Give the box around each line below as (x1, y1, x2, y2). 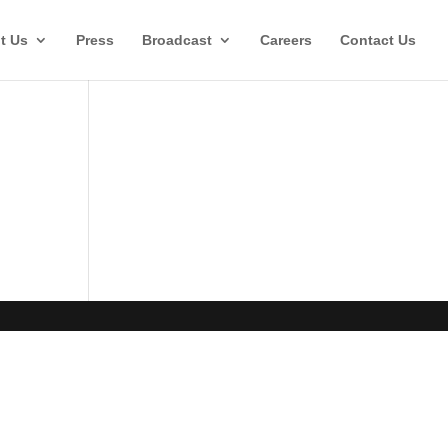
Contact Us (340, 32, 416, 48)
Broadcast (142, 32, 212, 48)
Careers (260, 32, 312, 48)
